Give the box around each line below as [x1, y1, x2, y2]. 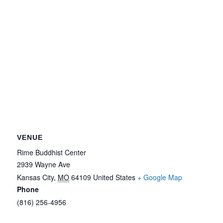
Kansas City [17, 172, 54, 183]
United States [93, 172, 136, 183]
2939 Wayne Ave [17, 159, 71, 170]
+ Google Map [137, 172, 183, 183]
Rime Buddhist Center [17, 147, 87, 158]
